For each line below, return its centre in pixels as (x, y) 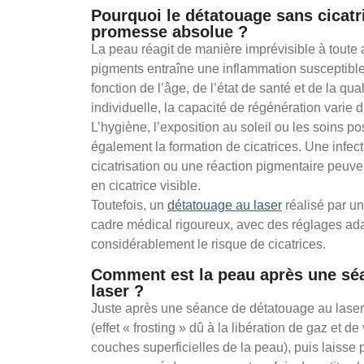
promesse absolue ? (169, 32)
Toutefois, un (129, 206)
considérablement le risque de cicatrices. (208, 245)
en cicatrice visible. (146, 186)
